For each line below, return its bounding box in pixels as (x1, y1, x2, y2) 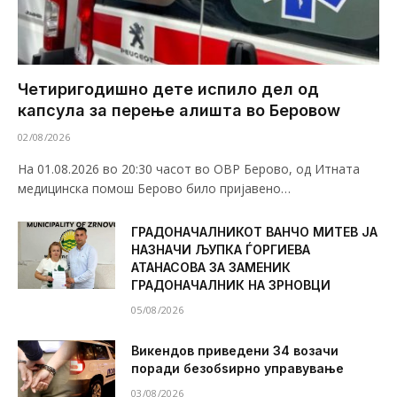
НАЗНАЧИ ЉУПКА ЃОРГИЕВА (131, 241, 310, 257)
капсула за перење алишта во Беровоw (18, 100, 340, 120)
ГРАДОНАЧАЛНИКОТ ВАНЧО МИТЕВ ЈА (131, 223, 378, 239)
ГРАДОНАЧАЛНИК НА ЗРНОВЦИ (131, 276, 331, 292)
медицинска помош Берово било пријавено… (18, 179, 291, 197)
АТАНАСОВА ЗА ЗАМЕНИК (131, 259, 291, 275)
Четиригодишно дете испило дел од (18, 79, 319, 98)
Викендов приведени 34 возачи (131, 342, 339, 358)
